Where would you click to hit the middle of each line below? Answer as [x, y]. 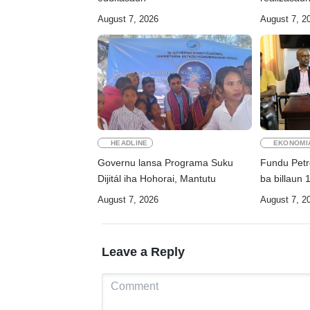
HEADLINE [129, 143]
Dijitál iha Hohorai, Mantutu [157, 178]
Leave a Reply [143, 251]
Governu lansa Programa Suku [165, 162]
